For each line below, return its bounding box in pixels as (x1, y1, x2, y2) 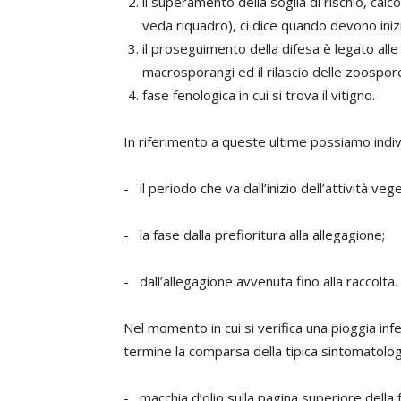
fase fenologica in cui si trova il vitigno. (142, 86, 375, 104)
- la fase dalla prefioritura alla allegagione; (124, 226, 385, 243)
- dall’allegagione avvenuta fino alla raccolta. (124, 272, 397, 290)
